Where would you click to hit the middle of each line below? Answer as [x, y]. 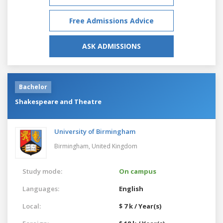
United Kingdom [114, 146]
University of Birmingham [95, 131]
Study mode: [42, 171]
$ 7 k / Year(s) [140, 206]
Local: [32, 206]
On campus [138, 171]
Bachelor [33, 87]
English [131, 188]
